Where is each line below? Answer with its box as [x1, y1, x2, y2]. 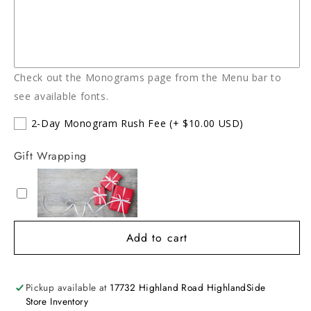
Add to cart [126, 229, 187, 246]
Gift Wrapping [13, 148, 87, 165]
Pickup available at [25, 280, 110, 295]
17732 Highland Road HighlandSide [110, 280, 266, 295]
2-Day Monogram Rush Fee [31, 117, 167, 131]
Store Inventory [25, 294, 89, 309]
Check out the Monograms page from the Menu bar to [13, 71, 282, 85]
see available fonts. [13, 90, 109, 103]
